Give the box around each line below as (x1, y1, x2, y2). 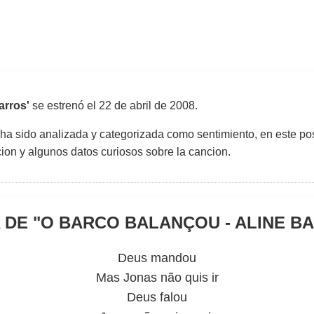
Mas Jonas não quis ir (95, 271, 219, 285)
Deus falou (127, 290, 187, 304)
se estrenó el (29, 100, 99, 111)
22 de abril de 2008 (99, 100, 195, 111)
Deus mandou (118, 251, 196, 265)
